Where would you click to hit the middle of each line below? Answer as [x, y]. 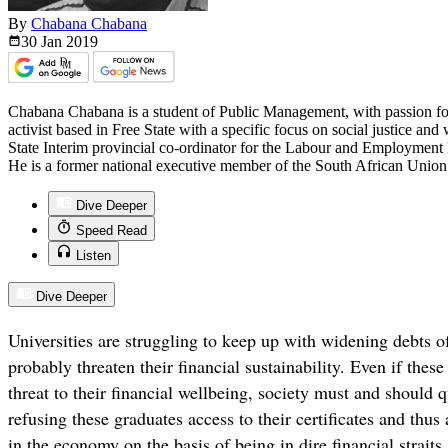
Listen [93, 256]
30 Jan [43, 42]
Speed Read [111, 231]
